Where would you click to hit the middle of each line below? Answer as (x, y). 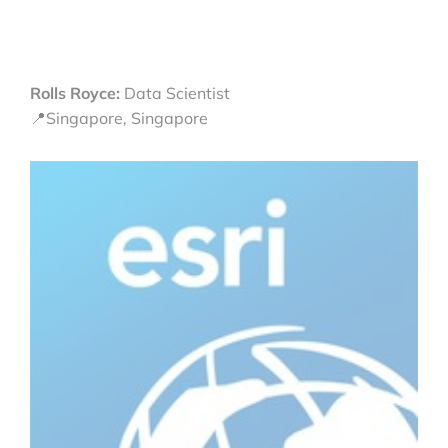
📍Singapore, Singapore (119, 117)
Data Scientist (177, 92)
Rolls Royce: (77, 92)
